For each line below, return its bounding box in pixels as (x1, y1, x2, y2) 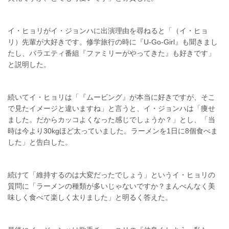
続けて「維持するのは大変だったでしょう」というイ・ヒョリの (8, 171, 215, 179)
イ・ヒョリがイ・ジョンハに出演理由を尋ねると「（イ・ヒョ (8, 27, 208, 35)
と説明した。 (8, 60, 51, 69)
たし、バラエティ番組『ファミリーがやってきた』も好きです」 (8, 49, 215, 58)
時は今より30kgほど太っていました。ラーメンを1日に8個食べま (8, 127, 218, 135)
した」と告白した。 (8, 138, 72, 147)
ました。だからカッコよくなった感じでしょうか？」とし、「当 (8, 116, 215, 124)
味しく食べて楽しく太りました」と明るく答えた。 (8, 193, 172, 202)
